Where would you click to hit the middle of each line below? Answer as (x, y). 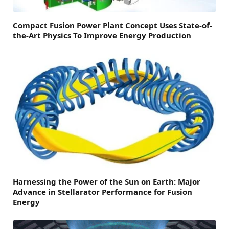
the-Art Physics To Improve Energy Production (102, 36)
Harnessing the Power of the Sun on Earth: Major (107, 182)
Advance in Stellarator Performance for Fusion (102, 192)
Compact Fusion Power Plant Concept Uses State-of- (112, 25)
